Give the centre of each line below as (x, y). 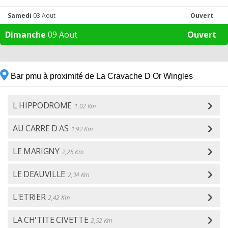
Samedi (20, 16)
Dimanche (25, 35)
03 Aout (44, 16)
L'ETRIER (29, 197)
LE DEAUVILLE (39, 174)
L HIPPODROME (42, 105)
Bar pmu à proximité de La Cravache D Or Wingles (101, 76)
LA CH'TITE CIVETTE (51, 220)
